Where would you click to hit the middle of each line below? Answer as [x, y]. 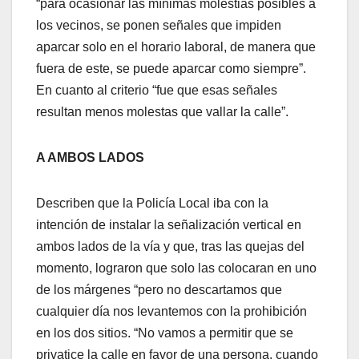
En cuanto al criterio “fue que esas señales [157, 91]
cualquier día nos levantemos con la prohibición [171, 312]
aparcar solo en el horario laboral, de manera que [176, 47]
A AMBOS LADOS [90, 158]
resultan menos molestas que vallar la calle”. [162, 112]
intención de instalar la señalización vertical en [169, 225]
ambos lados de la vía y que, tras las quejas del [170, 247]
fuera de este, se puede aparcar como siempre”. [171, 69]
